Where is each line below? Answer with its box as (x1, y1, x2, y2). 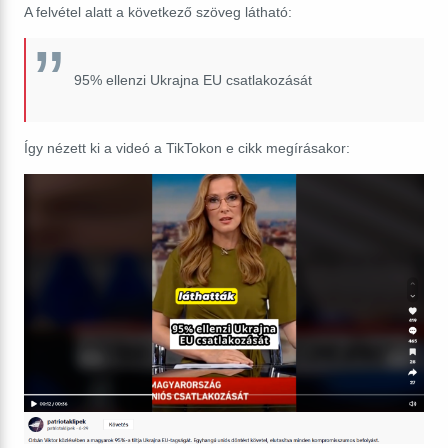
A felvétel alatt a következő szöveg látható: (24, 3, 292, 20)
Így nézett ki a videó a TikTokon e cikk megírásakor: (24, 139, 350, 156)
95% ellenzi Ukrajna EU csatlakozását (74, 71, 312, 88)
